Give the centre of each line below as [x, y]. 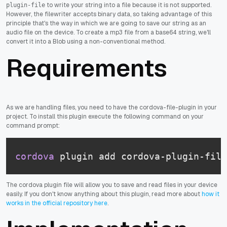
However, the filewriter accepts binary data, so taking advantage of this [109, 14]
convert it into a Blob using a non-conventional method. [86, 42]
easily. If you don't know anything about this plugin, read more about [104, 194]
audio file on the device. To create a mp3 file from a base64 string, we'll [108, 33]
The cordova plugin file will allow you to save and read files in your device [112, 185]
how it [211, 194]
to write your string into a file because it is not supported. [128, 5]
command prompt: [33, 126]
